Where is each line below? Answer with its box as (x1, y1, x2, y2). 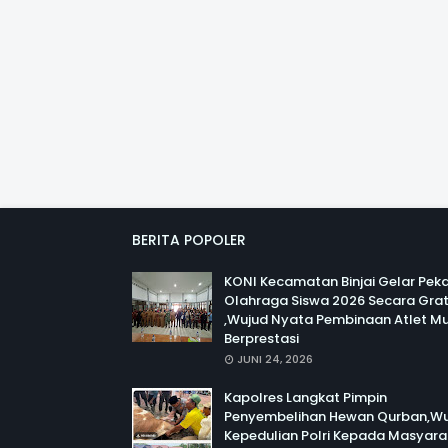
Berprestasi (224, 329, 299, 348)
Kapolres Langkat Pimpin (224, 388, 387, 407)
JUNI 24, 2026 (237, 351, 313, 367)
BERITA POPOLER (132, 230, 246, 250)
